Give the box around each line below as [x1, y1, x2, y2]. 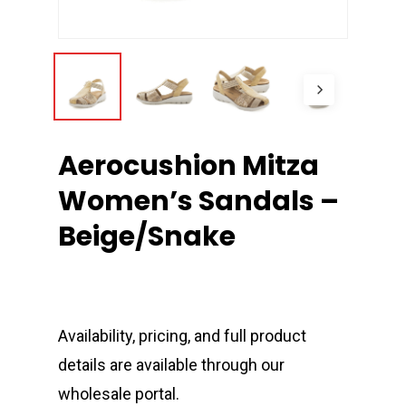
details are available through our [58, 355, 285, 375]
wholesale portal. [58, 384, 179, 404]
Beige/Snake [58, 217, 236, 256]
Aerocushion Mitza [58, 147, 319, 186]
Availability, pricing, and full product [58, 326, 306, 346]
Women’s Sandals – [58, 182, 339, 221]
